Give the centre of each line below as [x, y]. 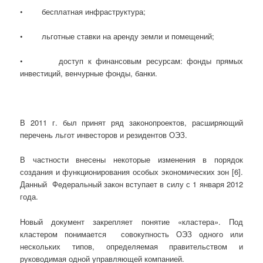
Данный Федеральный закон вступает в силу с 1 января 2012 [131, 184]
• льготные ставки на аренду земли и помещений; [117, 36]
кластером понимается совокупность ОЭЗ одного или [131, 234]
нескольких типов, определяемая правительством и [131, 246]
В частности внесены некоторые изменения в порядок [131, 160]
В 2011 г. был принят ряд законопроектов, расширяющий [131, 123]
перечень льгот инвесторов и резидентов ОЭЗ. [104, 135]
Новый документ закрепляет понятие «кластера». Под [131, 221]
